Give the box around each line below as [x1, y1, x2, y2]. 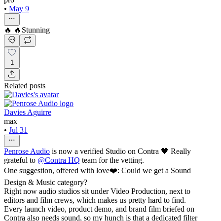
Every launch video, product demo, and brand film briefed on [4, 205, 194, 214]
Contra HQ [45, 156, 80, 165]
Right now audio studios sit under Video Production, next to [4, 187, 190, 196]
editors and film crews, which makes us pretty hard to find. [4, 196, 186, 205]
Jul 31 [9, 126, 28, 135]
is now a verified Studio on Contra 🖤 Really [50, 147, 191, 156]
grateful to [4, 156, 37, 165]
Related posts [4, 81, 45, 90]
